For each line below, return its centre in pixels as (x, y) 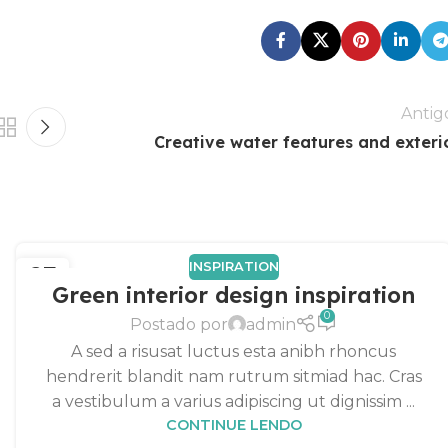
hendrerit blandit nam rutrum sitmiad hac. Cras (233, 377)
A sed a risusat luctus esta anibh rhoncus (234, 352)
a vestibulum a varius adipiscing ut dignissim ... (234, 402)
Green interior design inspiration (234, 294)
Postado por (178, 324)
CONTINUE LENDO (233, 425)
